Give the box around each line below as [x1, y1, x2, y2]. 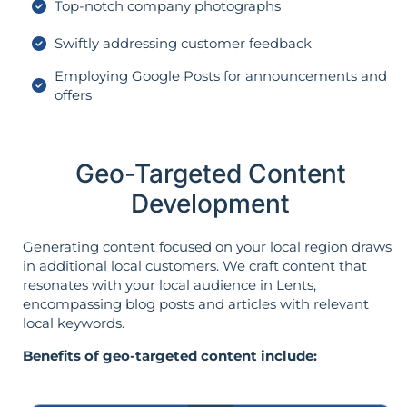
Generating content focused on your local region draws [23, 238, 392, 256]
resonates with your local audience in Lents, [23, 276, 316, 294]
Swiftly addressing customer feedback [55, 35, 312, 53]
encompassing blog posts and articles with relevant [23, 295, 369, 313]
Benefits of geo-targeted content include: [23, 346, 317, 364]
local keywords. [23, 314, 124, 333]
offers [55, 86, 92, 104]
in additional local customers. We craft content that [23, 257, 367, 275]
